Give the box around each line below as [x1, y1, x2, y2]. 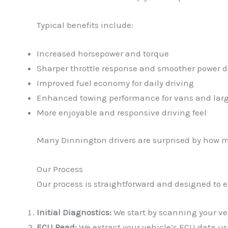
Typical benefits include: [37, 19, 133, 30]
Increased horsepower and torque [37, 48, 169, 59]
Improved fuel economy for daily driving [37, 77, 194, 88]
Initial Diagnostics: [37, 207, 111, 217]
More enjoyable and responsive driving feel [37, 107, 207, 118]
